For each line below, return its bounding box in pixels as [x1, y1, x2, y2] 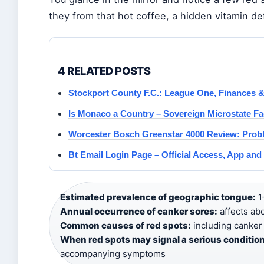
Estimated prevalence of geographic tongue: [60, 192, 256, 203]
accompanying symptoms [60, 248, 166, 259]
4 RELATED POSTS [58, 64, 151, 77]
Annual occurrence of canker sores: [60, 206, 217, 217]
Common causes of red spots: [60, 220, 191, 231]
